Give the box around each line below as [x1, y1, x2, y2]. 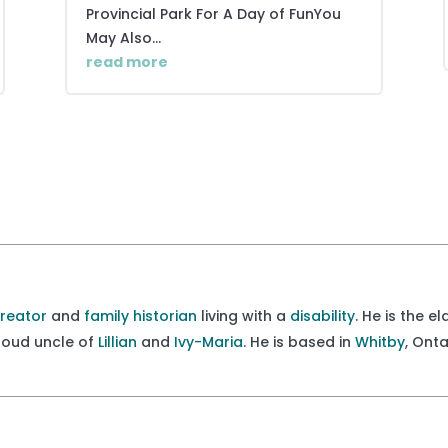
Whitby [355, 331, 406, 352]
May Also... [85, 27, 161, 48]
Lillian [98, 331, 138, 352]
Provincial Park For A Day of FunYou [85, 3, 341, 24]
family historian [84, 305, 198, 326]
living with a [197, 305, 291, 326]
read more [85, 51, 168, 72]
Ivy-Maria [174, 331, 244, 352]
